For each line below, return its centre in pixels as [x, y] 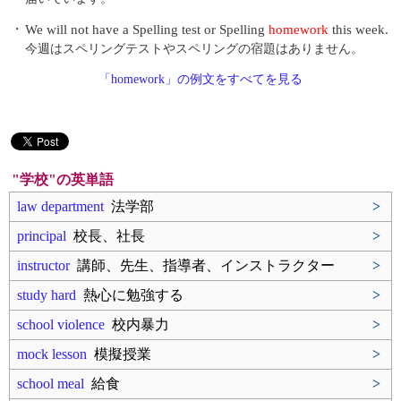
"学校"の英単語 [63, 179]
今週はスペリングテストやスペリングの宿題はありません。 [194, 49]
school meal [51, 384]
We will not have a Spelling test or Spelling [147, 30]
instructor [43, 265]
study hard [47, 295]
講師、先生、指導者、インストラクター [202, 265]
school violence [61, 324]
